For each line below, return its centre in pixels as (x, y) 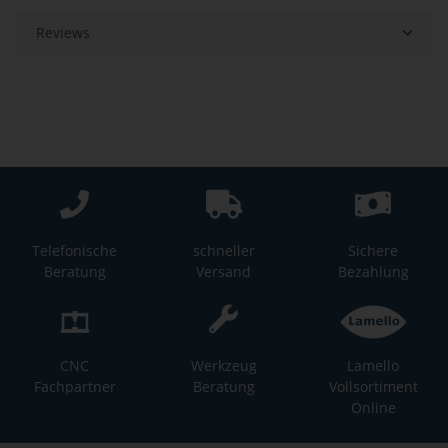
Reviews (63, 33)
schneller (223, 251)
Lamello (373, 366)
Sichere (373, 251)
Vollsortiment (373, 387)
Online (373, 408)
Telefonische (75, 251)
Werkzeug (223, 366)
